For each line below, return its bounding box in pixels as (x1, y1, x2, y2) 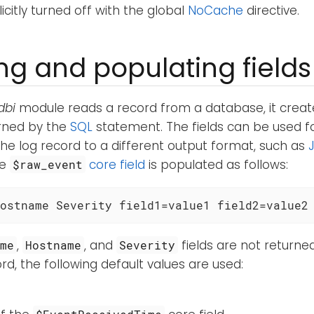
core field (89, 156, 146, 174)
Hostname (25, 238, 82, 253)
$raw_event (13, 157, 83, 172)
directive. (243, 2, 299, 20)
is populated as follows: (145, 156, 289, 174)
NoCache (188, 2, 243, 20)
